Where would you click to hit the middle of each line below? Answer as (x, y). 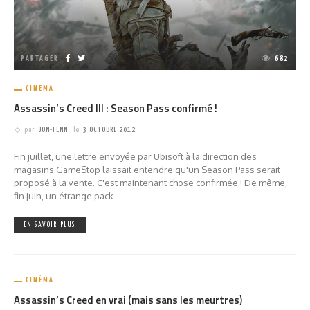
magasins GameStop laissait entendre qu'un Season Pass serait (147, 170)
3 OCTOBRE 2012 (109, 130)
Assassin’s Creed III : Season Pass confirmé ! (116, 109)
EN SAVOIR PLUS (50, 225)
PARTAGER (40, 59)
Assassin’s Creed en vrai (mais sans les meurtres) (128, 300)
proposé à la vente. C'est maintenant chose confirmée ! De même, (151, 183)
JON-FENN (53, 130)
